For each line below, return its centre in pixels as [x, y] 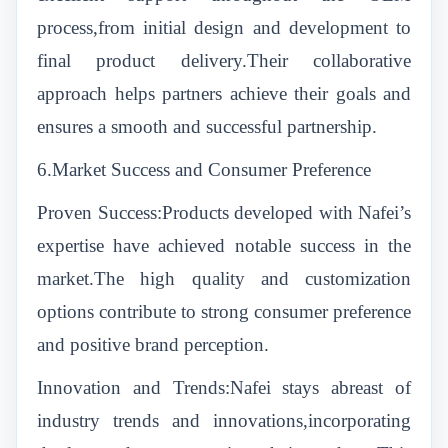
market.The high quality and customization [224, 278]
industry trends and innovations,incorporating [224, 420]
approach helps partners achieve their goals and [224, 93]
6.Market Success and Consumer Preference [204, 169]
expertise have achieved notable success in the [224, 245]
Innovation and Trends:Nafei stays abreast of [224, 387]
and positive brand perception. [153, 344]
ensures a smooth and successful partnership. [207, 126]
